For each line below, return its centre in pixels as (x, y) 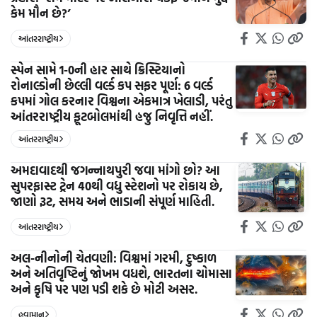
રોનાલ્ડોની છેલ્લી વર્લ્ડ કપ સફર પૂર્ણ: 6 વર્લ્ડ (112, 85)
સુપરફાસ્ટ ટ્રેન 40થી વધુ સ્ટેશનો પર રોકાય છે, (117, 185)
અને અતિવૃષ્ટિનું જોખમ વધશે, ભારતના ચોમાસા (121, 273)
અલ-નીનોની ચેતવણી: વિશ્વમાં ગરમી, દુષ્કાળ (114, 258)
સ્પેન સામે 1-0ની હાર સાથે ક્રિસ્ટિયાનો (98, 69)
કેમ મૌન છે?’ (41, 13)
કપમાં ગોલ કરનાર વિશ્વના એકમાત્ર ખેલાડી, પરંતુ (121, 100)
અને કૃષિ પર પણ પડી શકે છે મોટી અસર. (104, 289)
